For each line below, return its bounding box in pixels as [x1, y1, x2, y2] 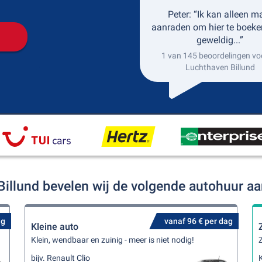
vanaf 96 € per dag [164, 216, 233, 226]
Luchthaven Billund [185, 63, 255, 72]
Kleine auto [31, 221, 79, 232]
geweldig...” [196, 35, 243, 46]
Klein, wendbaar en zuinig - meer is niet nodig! [31, 235, 195, 244]
